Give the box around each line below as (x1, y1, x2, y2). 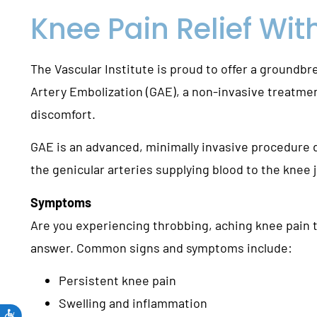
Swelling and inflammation (59, 295, 208, 311)
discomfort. (30, 106, 96, 122)
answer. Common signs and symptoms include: (30, 239, 293, 255)
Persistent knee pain (59, 272, 177, 289)
